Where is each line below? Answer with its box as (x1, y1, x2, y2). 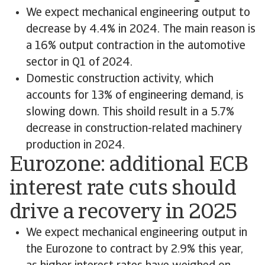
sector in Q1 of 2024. (26, 57, 132, 69)
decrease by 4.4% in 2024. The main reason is (26, 24, 256, 35)
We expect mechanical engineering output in (26, 227, 247, 239)
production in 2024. (26, 140, 125, 151)
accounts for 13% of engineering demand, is (26, 90, 244, 102)
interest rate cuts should (9, 179, 236, 200)
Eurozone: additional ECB (9, 155, 248, 176)
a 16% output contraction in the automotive (26, 40, 245, 52)
